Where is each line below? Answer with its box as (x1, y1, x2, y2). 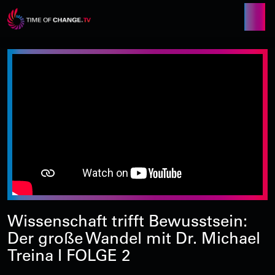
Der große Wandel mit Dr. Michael (7, 227, 260, 248)
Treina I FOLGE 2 (7, 244, 130, 265)
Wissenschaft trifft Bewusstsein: (7, 210, 247, 231)
